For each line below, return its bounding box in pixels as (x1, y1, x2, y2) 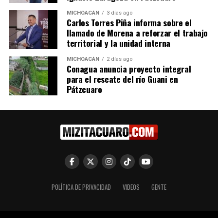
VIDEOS (122, 182, 140, 192)
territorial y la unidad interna (66, 36, 170, 49)
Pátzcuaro (66, 82, 102, 95)
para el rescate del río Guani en (66, 72, 178, 85)
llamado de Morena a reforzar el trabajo (66, 26, 208, 39)
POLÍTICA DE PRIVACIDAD (51, 182, 111, 192)
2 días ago (106, 55, 132, 62)
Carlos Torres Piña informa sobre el (66, 16, 192, 29)
